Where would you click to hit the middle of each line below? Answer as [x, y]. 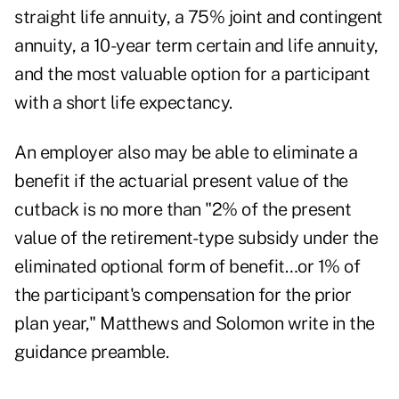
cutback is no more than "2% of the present [183, 210]
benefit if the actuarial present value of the [181, 181]
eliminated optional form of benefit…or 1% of [187, 267]
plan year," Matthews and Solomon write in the [195, 324]
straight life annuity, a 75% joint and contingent [199, 17]
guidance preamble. [91, 352]
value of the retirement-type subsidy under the [196, 238]
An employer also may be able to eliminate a [186, 153]
